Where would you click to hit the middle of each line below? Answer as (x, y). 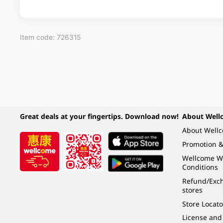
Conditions (200, 167)
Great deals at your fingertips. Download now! (99, 116)
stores (192, 190)
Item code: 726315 (50, 38)
